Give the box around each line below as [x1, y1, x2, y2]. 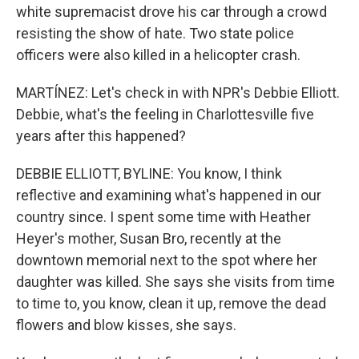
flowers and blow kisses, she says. [16, 317, 236, 333]
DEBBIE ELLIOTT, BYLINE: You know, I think [16, 165, 282, 182]
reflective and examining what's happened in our [16, 187, 321, 204]
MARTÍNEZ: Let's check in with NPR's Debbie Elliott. [16, 84, 340, 101]
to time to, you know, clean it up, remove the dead [16, 295, 326, 312]
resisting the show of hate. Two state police [16, 25, 294, 42]
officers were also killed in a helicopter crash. [16, 46, 301, 63]
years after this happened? [16, 127, 186, 144]
